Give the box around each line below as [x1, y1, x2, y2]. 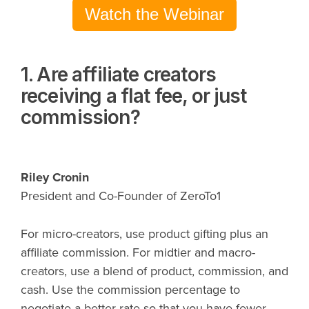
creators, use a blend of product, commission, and [21, 263, 288, 279]
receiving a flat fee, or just [21, 84, 247, 108]
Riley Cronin [21, 170, 89, 186]
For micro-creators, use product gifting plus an [21, 226, 268, 242]
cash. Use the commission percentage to [21, 282, 240, 298]
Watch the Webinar [85, 5, 224, 23]
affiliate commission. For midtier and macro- [21, 245, 255, 261]
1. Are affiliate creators [21, 63, 217, 86]
